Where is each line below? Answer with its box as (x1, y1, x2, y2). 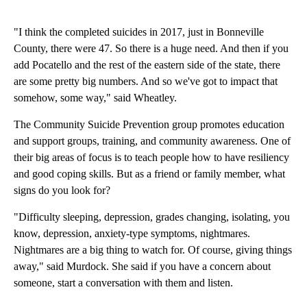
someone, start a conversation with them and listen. (14, 277, 233, 289)
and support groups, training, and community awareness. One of (14, 135, 291, 147)
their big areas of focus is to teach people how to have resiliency (14, 151, 289, 164)
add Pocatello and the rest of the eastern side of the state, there (14, 59, 280, 71)
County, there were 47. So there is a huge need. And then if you (14, 42, 288, 55)
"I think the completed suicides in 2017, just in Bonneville (14, 26, 264, 38)
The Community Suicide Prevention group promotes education (14, 119, 284, 131)
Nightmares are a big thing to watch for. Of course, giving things (14, 244, 292, 256)
